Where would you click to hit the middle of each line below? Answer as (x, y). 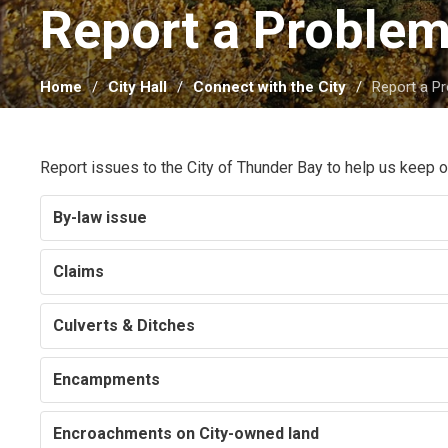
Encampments (107, 380)
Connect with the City (270, 87)
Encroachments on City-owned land (186, 434)
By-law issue (100, 218)
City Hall (138, 87)
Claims (79, 272)
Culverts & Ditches (124, 326)
